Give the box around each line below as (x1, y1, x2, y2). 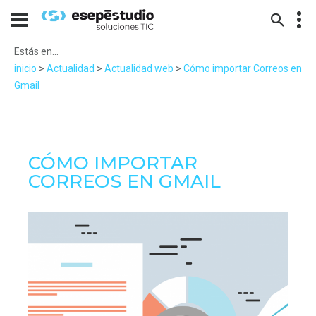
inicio (14, 63, 37, 74)
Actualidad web (104, 63, 174, 74)
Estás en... (14, 46, 59, 57)
